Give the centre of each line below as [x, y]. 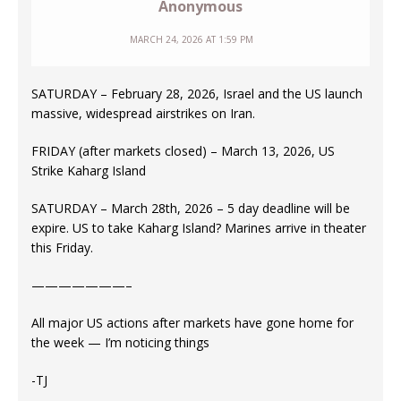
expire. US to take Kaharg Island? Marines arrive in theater [199, 227]
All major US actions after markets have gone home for [192, 322]
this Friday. [62, 247]
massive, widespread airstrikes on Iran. [143, 113]
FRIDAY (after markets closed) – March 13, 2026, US [183, 150]
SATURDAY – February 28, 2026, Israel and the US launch [197, 93]
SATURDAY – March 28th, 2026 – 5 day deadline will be [191, 208]
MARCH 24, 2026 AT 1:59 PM [192, 39]
